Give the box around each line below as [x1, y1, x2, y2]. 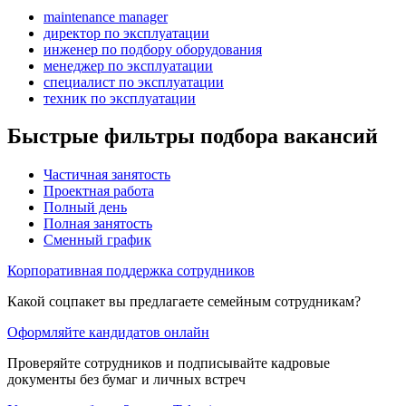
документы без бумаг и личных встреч [7, 372, 246, 388]
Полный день [43, 199, 127, 216]
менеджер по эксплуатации [43, 57, 213, 73]
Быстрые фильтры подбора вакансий [7, 124, 378, 149]
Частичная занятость [43, 167, 170, 183]
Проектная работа [43, 183, 154, 199]
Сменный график [43, 232, 151, 248]
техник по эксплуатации [43, 90, 196, 106]
